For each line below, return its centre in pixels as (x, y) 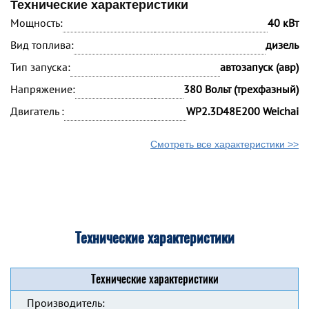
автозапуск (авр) (259, 67)
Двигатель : (37, 111)
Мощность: (37, 23)
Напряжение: (43, 89)
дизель (282, 45)
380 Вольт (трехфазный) (241, 89)
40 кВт (283, 23)
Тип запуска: (40, 67)
